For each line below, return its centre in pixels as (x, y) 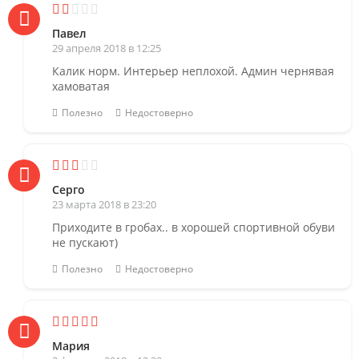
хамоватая (81, 86)
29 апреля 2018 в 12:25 (107, 48)
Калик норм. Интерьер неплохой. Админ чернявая (193, 71)
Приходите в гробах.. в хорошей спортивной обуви (194, 227)
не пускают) (85, 242)
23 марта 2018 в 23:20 (104, 204)
